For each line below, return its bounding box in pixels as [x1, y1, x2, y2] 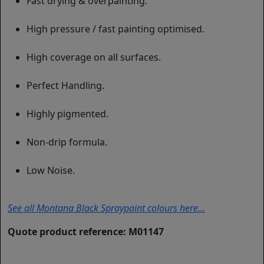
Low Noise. [27, 164, 75, 177]
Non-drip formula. [27, 136, 107, 149]
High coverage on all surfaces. [27, 51, 161, 64]
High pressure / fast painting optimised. [27, 22, 204, 36]
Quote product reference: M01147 [8, 225, 164, 239]
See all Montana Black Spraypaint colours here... [8, 202, 205, 215]
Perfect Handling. [27, 79, 104, 93]
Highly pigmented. [27, 107, 108, 121]
